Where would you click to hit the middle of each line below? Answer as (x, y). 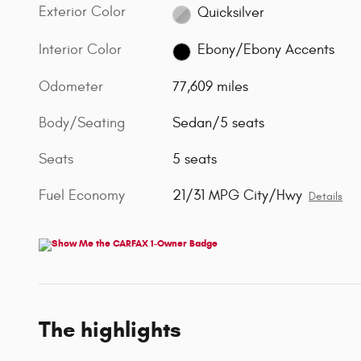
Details (326, 196)
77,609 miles (211, 86)
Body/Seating (82, 122)
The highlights (110, 329)
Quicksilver (230, 12)
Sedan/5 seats (219, 122)
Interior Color (80, 49)
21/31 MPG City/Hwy (238, 195)
